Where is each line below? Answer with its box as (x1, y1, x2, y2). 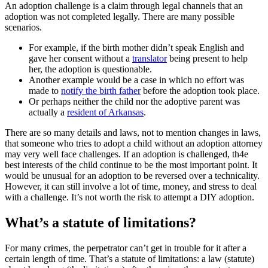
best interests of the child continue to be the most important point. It (5, 160, 257, 170)
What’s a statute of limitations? (5, 215, 196, 231)
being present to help (167, 53, 248, 64)
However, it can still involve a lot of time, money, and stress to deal (5, 181, 257, 192)
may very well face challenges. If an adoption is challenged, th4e (5, 149, 248, 160)
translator (132, 53, 167, 64)
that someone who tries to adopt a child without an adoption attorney (5, 138, 263, 149)
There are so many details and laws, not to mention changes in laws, (5, 127, 261, 138)
